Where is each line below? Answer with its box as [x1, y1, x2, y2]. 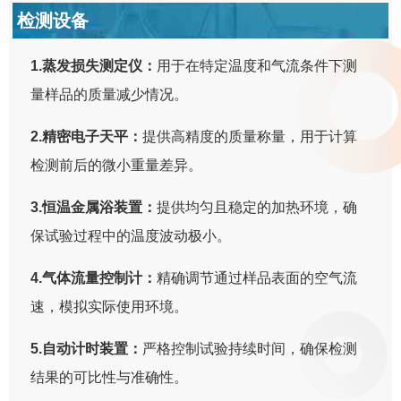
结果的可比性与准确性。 [30, 369, 189, 385]
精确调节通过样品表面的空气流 [157, 269, 358, 286]
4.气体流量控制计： [30, 269, 158, 286]
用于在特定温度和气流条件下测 [157, 57, 358, 73]
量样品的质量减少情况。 [30, 86, 189, 102]
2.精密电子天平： [30, 128, 143, 144]
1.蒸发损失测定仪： [30, 57, 158, 73]
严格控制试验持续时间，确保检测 [142, 340, 358, 356]
